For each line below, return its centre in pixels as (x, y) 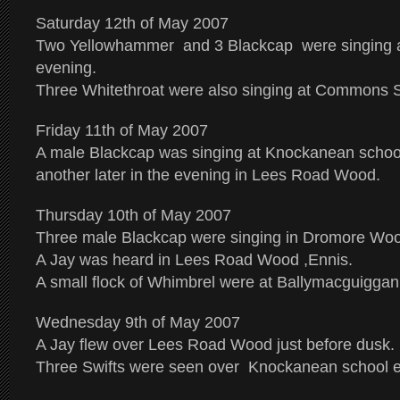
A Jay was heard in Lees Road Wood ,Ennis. (194, 260)
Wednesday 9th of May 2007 (138, 322)
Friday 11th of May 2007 (122, 130)
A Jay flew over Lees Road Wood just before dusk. (215, 345)
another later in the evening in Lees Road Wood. (208, 175)
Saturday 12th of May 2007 (132, 23)
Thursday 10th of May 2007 (133, 215)
